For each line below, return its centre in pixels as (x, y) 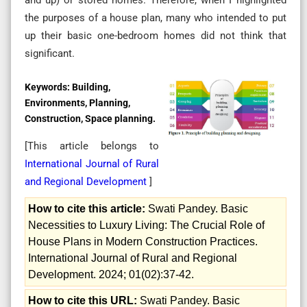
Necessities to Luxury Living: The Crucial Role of (146, 225)
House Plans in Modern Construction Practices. (143, 241)
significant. (50, 53)
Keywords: (48, 87)
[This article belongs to (92, 146)
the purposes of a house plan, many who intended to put (156, 17)
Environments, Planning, (77, 102)
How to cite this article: (87, 208)
